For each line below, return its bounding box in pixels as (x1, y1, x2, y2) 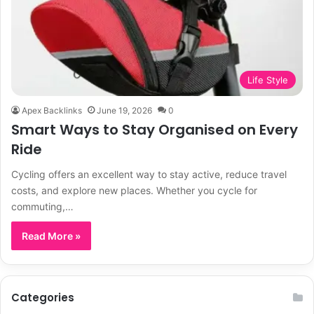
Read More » (22, 229, 81, 242)
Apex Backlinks (22, 104, 82, 116)
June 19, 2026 (97, 104, 152, 116)
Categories (11, 289, 74, 305)
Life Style (247, 74, 288, 86)
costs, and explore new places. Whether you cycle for (11, 184, 257, 196)
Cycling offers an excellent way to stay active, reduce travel (11, 168, 287, 180)
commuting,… (11, 200, 74, 212)
